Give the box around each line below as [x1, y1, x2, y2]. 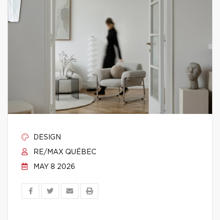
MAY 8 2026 [31, 164, 75, 170]
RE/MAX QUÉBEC [31, 149, 96, 156]
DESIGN [31, 134, 61, 141]
